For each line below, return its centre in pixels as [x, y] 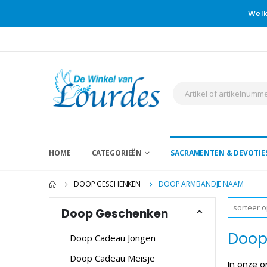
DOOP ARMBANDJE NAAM [201, 184]
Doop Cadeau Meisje [112, 258]
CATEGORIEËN [117, 153]
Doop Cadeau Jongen [113, 237]
